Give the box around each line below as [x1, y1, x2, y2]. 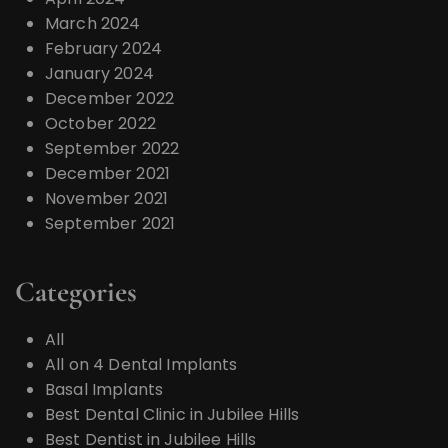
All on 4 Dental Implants [45, 353, 238, 377]
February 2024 [45, 37, 162, 61]
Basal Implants [45, 378, 164, 402]
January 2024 [45, 62, 154, 86]
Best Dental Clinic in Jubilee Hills [45, 403, 300, 427]
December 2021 [45, 162, 170, 186]
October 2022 [45, 112, 156, 136]
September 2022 [45, 137, 180, 161]
